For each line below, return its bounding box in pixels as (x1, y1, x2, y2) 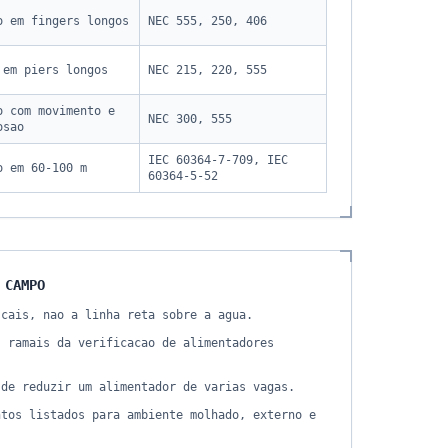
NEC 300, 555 (148, 112, 232, 126)
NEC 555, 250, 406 (148, 14, 267, 28)
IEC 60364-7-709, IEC (148, 153, 288, 167)
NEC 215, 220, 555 (148, 63, 267, 77)
